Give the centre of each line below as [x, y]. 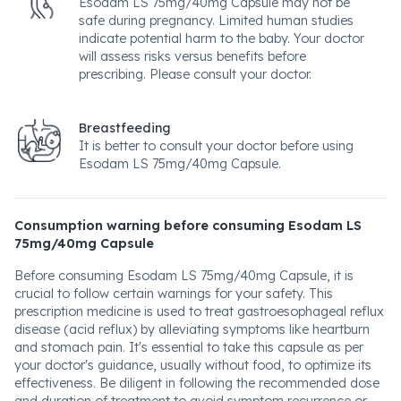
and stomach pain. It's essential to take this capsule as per [189, 347]
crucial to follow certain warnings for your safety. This [174, 294]
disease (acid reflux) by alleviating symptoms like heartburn [192, 329]
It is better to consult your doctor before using [216, 146]
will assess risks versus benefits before [192, 56]
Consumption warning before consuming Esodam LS [188, 226]
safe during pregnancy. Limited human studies [216, 21]
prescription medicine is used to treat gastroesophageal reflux [199, 311]
